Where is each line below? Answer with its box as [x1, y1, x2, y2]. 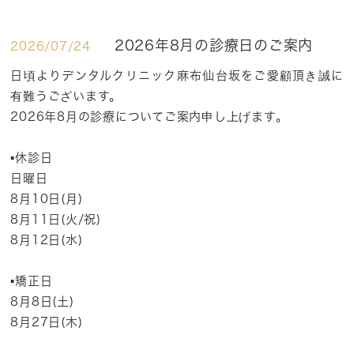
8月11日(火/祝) [10, 213, 101, 225]
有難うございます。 [10, 90, 122, 102]
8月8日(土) [10, 296, 74, 307]
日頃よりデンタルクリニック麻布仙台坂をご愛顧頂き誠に [10, 70, 344, 81]
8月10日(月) [10, 193, 83, 205]
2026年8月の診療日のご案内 [114, 38, 314, 52]
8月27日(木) [10, 316, 83, 328]
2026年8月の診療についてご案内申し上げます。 [10, 111, 288, 122]
